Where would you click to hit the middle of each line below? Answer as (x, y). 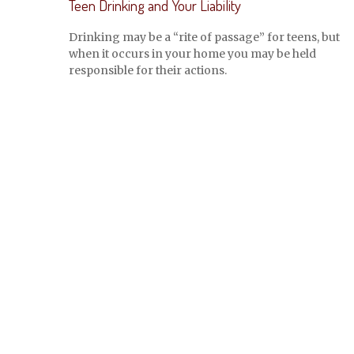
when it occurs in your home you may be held (192, 53)
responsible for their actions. (148, 70)
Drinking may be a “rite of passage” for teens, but (204, 37)
